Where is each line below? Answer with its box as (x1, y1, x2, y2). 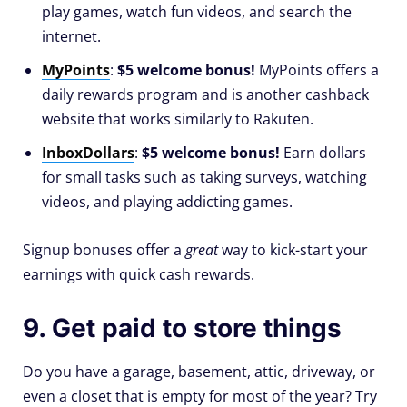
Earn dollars (280, 142, 366, 163)
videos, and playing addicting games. (42, 191, 293, 212)
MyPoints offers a (255, 59, 379, 80)
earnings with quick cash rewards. (23, 263, 254, 284)
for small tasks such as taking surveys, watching (42, 166, 367, 187)
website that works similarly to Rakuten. (42, 108, 313, 129)
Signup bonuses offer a (23, 239, 185, 260)
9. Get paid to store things (23, 312, 342, 343)
